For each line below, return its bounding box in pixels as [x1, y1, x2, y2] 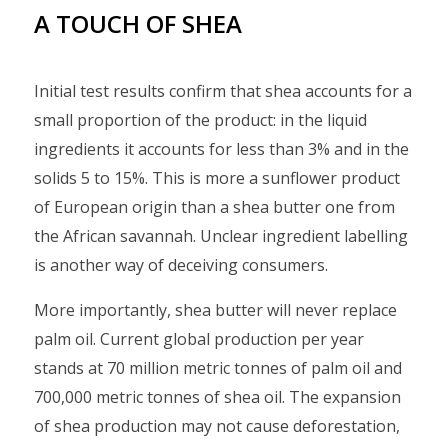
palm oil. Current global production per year [34, 328, 364, 350]
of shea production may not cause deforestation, [34, 415, 400, 437]
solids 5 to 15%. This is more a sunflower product [34, 167, 400, 189]
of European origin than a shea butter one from [34, 196, 395, 218]
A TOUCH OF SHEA [34, 7, 242, 40]
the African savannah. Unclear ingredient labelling [34, 225, 408, 247]
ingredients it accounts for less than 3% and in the [34, 138, 409, 160]
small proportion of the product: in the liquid [34, 109, 367, 131]
